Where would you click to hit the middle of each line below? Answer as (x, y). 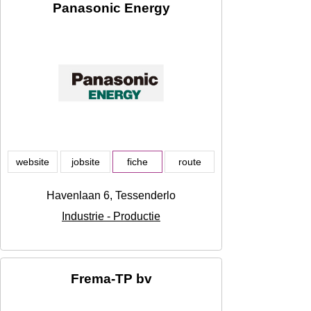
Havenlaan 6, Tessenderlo (111, 196)
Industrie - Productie (111, 217)
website (33, 162)
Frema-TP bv (111, 279)
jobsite (85, 162)
